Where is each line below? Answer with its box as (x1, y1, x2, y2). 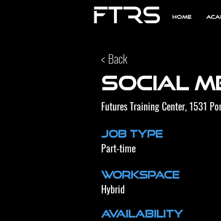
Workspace (101, 169, 180, 181)
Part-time (101, 141, 136, 156)
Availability (101, 208, 183, 220)
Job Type (101, 128, 163, 140)
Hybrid (101, 182, 125, 197)
